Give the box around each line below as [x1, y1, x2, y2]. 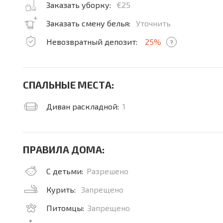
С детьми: [46, 166, 83, 176]
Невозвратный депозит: [46, 37, 139, 46]
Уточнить [136, 18, 171, 28]
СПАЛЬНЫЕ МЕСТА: [23, 79, 114, 91]
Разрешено [87, 166, 128, 176]
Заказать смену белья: [46, 18, 132, 28]
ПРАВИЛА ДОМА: [23, 143, 105, 155]
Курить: [46, 185, 78, 194]
